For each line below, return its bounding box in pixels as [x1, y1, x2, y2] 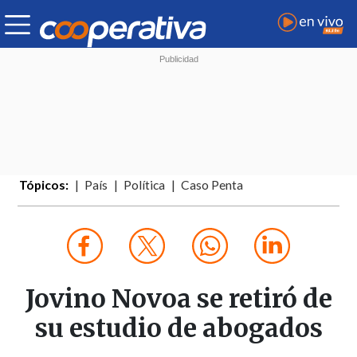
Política [124, 178, 166, 193]
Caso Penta [181, 178, 244, 193]
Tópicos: [19, 178, 69, 193]
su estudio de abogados [34, 312, 323, 345]
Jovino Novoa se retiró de [25, 283, 332, 316]
